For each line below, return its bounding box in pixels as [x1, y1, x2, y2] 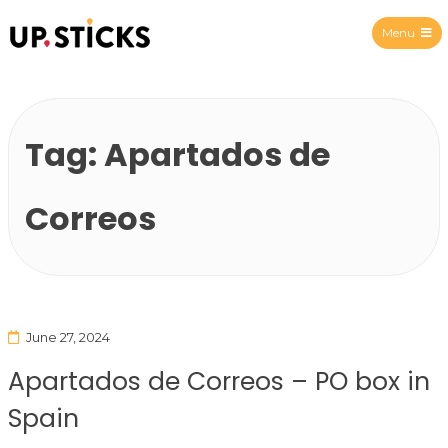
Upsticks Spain [79, 48, 219, 74]
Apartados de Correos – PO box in [8, 363, 430, 399]
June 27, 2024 [25, 328, 110, 345]
